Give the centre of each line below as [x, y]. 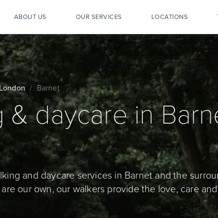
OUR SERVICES [99, 17]
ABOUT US [30, 17]
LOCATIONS [169, 17]
